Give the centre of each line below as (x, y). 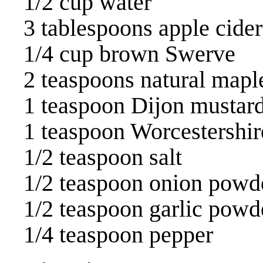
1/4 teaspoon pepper (118, 234)
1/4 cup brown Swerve (129, 53)
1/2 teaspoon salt (103, 157)
